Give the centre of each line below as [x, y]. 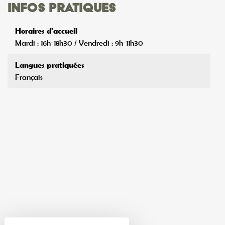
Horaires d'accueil [46, 30]
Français [29, 77]
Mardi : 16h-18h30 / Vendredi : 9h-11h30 [79, 42]
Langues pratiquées [50, 65]
